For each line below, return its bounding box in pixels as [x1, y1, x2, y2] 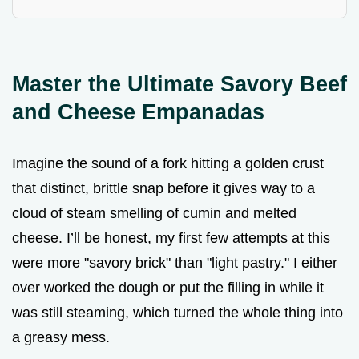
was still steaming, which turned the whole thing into [12, 304, 343, 321]
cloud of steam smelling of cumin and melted [12, 204, 296, 221]
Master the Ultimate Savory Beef [12, 71, 347, 96]
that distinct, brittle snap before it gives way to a [12, 179, 315, 196]
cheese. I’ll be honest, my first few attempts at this [12, 229, 330, 246]
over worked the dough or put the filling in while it [12, 279, 324, 296]
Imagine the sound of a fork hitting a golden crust [12, 155, 324, 171]
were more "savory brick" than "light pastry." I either [12, 254, 337, 271]
